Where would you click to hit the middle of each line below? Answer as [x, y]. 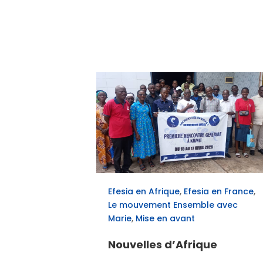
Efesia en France [219, 192]
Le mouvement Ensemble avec [173, 205]
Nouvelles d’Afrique [163, 245]
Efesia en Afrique [144, 192]
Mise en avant [166, 219]
